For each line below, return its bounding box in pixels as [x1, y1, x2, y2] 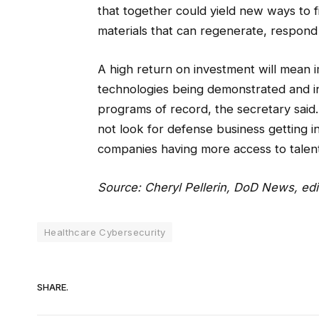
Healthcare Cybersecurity [44, 226, 166, 238]
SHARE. [37, 281, 68, 293]
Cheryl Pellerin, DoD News [144, 179, 294, 194]
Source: [97, 179, 145, 194]
